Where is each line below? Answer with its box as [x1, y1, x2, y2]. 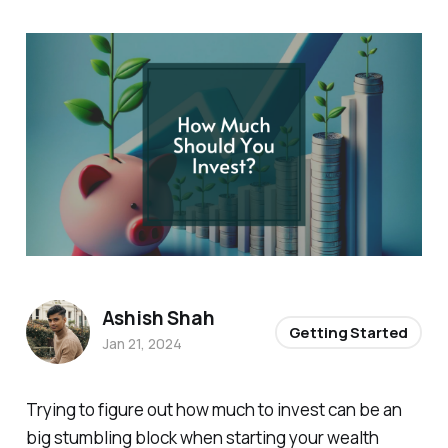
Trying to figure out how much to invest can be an [25, 398, 402, 422]
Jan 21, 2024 [101, 333, 182, 353]
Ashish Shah [101, 304, 215, 331]
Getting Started [288, 321, 409, 343]
